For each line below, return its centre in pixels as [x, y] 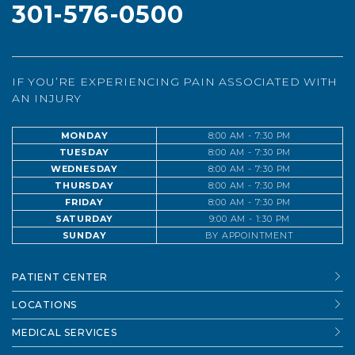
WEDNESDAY [84, 169]
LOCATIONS [45, 305]
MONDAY [84, 136]
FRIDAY [84, 202]
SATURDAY [84, 219]
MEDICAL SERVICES [65, 332]
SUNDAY [84, 235]
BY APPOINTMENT [250, 235]
